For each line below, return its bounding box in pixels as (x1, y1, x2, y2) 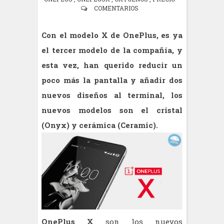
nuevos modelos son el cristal (41, 105, 182, 115)
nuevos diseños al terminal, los (41, 90, 182, 100)
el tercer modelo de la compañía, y (41, 45, 182, 55)
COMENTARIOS (93, 4, 138, 12)
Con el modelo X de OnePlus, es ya (41, 30, 182, 40)
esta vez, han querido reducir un (41, 60, 182, 70)
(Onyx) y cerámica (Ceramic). (41, 120, 158, 130)
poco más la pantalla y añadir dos (41, 75, 182, 85)
